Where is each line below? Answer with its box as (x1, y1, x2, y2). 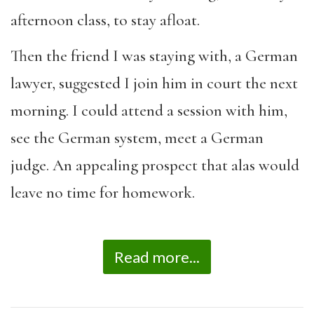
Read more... (114, 247, 200, 266)
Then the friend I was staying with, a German (11, 46, 298, 66)
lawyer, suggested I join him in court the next (11, 73, 298, 93)
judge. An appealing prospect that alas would (11, 155, 299, 175)
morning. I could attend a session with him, (11, 100, 287, 121)
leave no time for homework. (11, 182, 195, 203)
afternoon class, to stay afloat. (11, 11, 200, 30)
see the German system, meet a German (11, 128, 264, 148)
